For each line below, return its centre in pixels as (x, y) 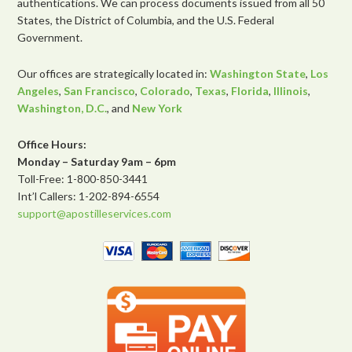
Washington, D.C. (62, 108)
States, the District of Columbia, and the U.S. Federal (146, 20)
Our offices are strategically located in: (114, 73)
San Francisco (100, 90)
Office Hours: (52, 144)
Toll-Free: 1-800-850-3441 (83, 178)
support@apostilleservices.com (95, 213)
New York (158, 108)
